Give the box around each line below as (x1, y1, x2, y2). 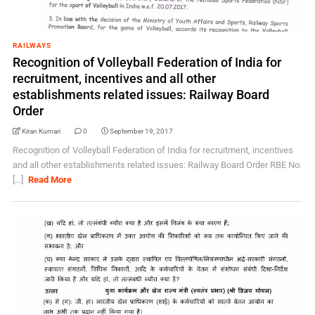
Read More (28, 174, 72, 185)
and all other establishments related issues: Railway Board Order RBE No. (12, 160, 302, 170)
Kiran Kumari (21, 127, 60, 135)
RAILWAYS (12, 41, 51, 49)
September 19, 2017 (109, 127, 173, 135)
